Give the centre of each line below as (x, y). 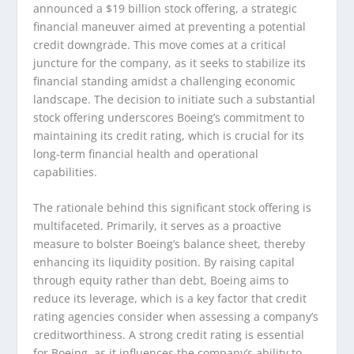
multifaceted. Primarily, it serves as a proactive (158, 226)
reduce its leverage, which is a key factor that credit (170, 299)
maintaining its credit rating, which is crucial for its (169, 135)
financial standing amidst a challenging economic (165, 81)
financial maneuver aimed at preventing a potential (170, 26)
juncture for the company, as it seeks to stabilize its (170, 62)
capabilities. (66, 171)
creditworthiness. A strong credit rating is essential (169, 335)
